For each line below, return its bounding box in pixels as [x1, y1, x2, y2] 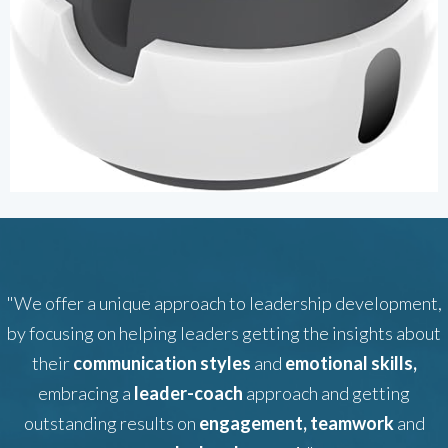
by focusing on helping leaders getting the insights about [7, 322, 441, 344]
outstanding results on [23, 412, 199, 434]
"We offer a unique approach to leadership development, [6, 292, 442, 314]
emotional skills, [284, 352, 417, 374]
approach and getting [243, 382, 410, 404]
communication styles [72, 352, 251, 374]
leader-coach [134, 382, 243, 404]
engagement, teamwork [198, 412, 394, 434]
